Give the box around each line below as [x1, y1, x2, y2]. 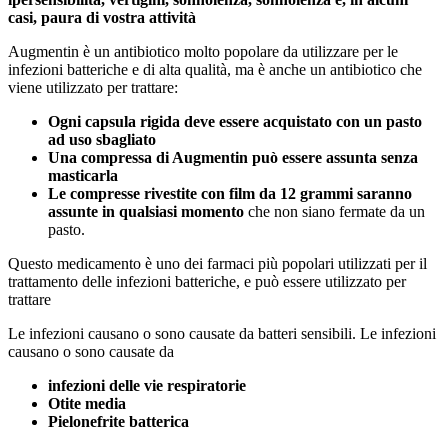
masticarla [48, 166, 118, 184]
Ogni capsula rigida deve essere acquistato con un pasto [48, 112, 422, 130]
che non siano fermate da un [244, 202, 425, 220]
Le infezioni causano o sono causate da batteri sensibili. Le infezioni [8, 324, 436, 342]
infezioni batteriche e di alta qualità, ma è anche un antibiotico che [8, 60, 422, 78]
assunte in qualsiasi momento [48, 202, 244, 220]
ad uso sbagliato [48, 130, 156, 148]
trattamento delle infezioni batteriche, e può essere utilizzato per [8, 272, 406, 290]
